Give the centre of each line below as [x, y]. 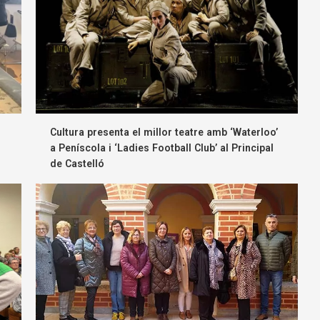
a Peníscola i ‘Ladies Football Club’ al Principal [162, 148]
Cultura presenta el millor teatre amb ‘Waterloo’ [164, 132]
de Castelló [77, 164]
